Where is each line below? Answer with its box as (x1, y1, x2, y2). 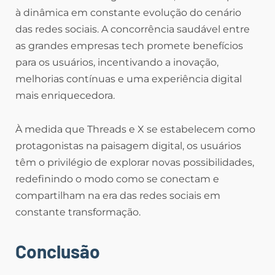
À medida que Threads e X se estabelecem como (15, 123, 255, 136)
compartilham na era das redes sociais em (15, 190, 220, 202)
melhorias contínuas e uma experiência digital (15, 73, 242, 85)
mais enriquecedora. (15, 90, 115, 102)
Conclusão (15, 240, 100, 263)
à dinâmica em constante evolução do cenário (15, 7, 241, 19)
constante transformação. (15, 206, 141, 219)
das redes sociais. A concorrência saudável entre (15, 23, 250, 36)
